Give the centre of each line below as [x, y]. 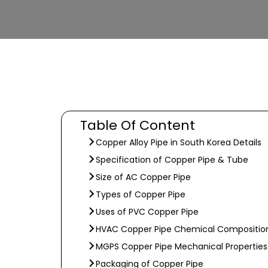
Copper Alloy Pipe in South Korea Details [179, 142]
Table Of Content [138, 125]
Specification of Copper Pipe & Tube [172, 160]
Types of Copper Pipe [141, 194]
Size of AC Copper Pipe [143, 177]
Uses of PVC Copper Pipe [147, 212]
